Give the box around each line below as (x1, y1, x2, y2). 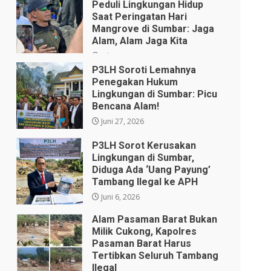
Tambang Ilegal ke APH (92, 176, 198, 188)
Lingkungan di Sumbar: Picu (92, 88, 218, 100)
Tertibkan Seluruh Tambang (92, 250, 219, 262)
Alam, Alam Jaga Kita (92, 35, 188, 47)
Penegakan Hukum (92, 76, 178, 88)
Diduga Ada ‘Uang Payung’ (92, 164, 211, 176)
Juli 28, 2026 (99, 51, 142, 62)
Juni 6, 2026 (99, 192, 140, 203)
